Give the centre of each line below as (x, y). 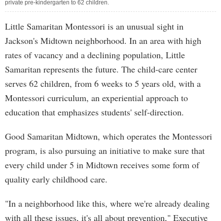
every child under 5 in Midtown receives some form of (102, 165)
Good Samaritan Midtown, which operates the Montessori (109, 136)
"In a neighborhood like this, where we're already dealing (107, 203)
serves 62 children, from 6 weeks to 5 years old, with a (103, 83)
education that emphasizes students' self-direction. (94, 112)
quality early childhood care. (56, 179)
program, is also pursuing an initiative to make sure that (105, 150)
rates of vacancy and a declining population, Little (95, 55)
